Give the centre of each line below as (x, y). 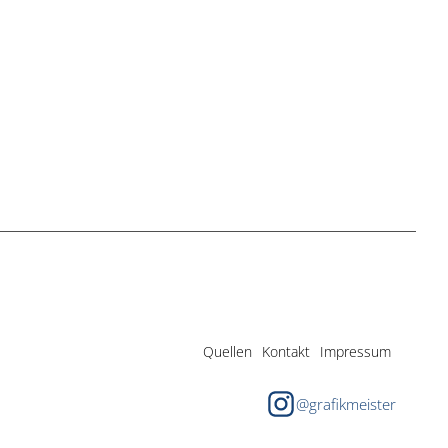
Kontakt (285, 352)
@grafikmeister (345, 403)
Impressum (355, 352)
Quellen (227, 352)
